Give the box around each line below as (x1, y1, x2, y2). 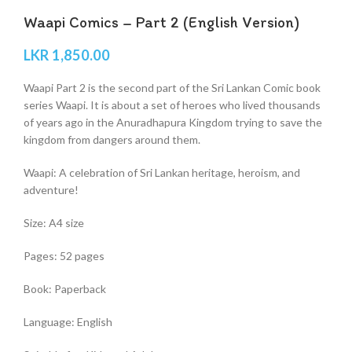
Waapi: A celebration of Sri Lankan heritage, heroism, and (24, 166, 300, 180)
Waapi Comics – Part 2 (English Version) (24, 13, 299, 32)
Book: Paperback (24, 282, 106, 296)
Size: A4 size (24, 216, 84, 230)
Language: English (24, 315, 112, 329)
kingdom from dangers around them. (24, 133, 200, 147)
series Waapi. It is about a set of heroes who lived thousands (24, 98, 321, 112)
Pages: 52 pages (24, 249, 104, 263)
